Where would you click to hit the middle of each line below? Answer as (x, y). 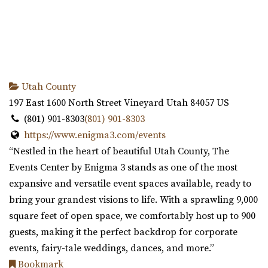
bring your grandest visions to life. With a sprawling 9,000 (133, 200)
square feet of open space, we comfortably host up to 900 (132, 216)
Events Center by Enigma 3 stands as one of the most (123, 168)
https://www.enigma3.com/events (95, 135)
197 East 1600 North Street (65, 103)
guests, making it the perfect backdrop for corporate (123, 232)
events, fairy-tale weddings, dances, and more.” (112, 249)
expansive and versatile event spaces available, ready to (130, 184)
